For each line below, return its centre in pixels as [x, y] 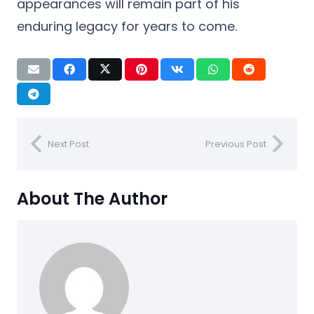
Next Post [68, 144]
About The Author [92, 198]
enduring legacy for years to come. [127, 26]
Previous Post [236, 144]
